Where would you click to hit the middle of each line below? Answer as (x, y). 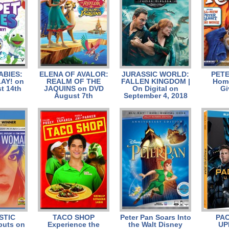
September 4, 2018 (155, 96)
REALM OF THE (74, 81)
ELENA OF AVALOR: (74, 74)
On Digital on (155, 88)
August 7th (74, 96)
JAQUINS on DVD (74, 88)
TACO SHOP (74, 217)
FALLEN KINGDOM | (155, 81)
